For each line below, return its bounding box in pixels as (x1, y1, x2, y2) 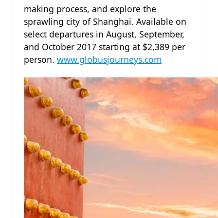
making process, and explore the (24, 3, 156, 15)
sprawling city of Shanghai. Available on (24, 16, 186, 27)
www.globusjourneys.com (57, 54, 162, 65)
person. (24, 54, 57, 65)
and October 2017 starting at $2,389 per (24, 41, 185, 53)
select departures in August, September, (24, 28, 184, 40)
